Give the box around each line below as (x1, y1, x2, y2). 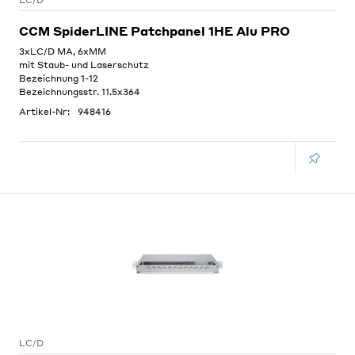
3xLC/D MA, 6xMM (19, 46, 106, 57)
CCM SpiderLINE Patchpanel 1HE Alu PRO (19, 23, 290, 39)
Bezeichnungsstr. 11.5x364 (19, 86, 140, 97)
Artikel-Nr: (19, 106, 70, 117)
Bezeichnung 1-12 (19, 73, 98, 84)
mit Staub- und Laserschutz (19, 59, 149, 71)
